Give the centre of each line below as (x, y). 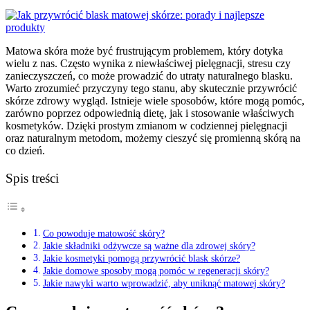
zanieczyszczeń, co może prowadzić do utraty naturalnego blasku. (149, 76)
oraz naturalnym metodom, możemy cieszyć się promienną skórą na (153, 138)
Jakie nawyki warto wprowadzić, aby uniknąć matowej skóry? (164, 283)
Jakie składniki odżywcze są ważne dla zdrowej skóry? (149, 245)
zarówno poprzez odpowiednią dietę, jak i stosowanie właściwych (150, 113)
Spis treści (32, 178)
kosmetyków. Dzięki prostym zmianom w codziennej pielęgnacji (146, 126)
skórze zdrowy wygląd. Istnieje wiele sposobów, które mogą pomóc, (155, 101)
